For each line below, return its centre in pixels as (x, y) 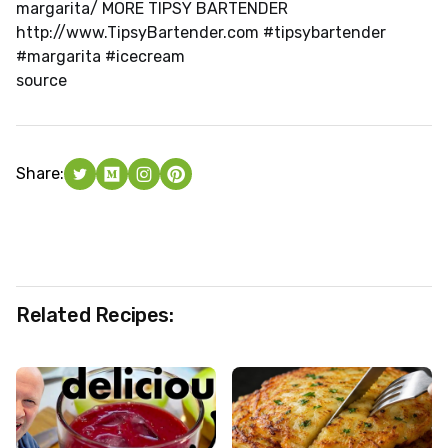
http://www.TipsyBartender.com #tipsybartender (201, 33)
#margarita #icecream (100, 57)
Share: (40, 174)
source (41, 81)
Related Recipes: (95, 315)
